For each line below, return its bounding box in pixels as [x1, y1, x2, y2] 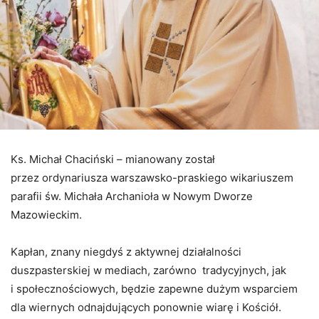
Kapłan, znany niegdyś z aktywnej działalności [11, 245, 241, 259]
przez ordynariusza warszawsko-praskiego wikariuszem [11, 171, 293, 185]
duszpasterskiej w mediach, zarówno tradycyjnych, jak [11, 263, 286, 278]
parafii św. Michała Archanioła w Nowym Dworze [11, 189, 253, 204]
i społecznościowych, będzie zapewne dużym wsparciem [11, 282, 298, 296]
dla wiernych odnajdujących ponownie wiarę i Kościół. [11, 300, 281, 315]
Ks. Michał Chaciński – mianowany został [11, 152, 215, 167]
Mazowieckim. [11, 208, 82, 222]
